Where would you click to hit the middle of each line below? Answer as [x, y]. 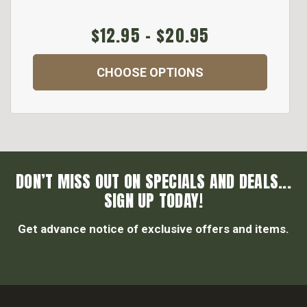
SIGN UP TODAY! [153, 201]
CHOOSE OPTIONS [150, 73]
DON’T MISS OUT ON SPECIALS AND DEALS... [153, 182]
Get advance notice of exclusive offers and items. [153, 229]
